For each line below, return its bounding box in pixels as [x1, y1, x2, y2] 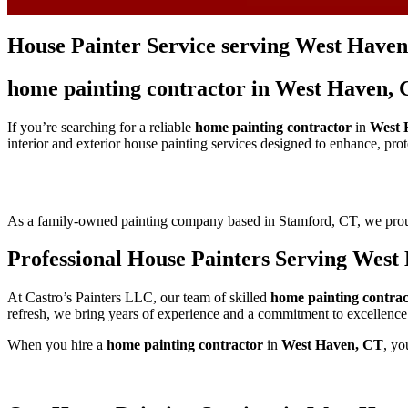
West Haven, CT [281, 337, 383, 353]
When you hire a [7, 337, 107, 353]
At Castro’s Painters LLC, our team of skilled [7, 290, 270, 306]
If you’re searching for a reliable [7, 118, 195, 135]
